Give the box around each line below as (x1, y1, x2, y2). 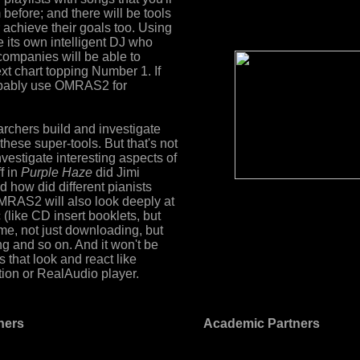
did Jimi (92, 166, 140, 180)
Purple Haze (21, 166, 92, 180)
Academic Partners (202, 317, 320, 330)
